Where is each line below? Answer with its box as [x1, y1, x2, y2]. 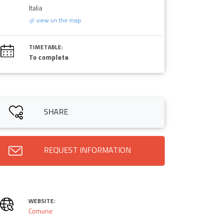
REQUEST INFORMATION [43, 143, 131, 156]
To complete [28, 51, 69, 62]
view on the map [34, 15, 81, 25]
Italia [28, 2, 42, 13]
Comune [28, 205, 53, 216]
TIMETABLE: [28, 42, 63, 52]
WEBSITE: [28, 196, 55, 206]
